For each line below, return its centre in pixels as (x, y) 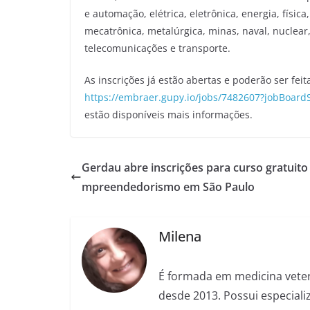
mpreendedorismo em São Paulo (168, 186)
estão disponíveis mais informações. (168, 114)
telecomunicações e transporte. (157, 48)
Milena (180, 237)
